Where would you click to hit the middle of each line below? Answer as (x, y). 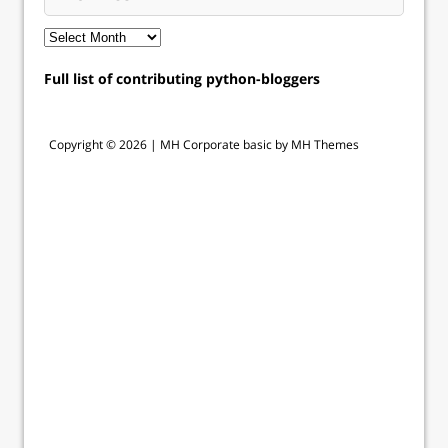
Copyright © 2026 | (104, 144)
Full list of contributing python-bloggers (182, 78)
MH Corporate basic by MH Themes (259, 144)
